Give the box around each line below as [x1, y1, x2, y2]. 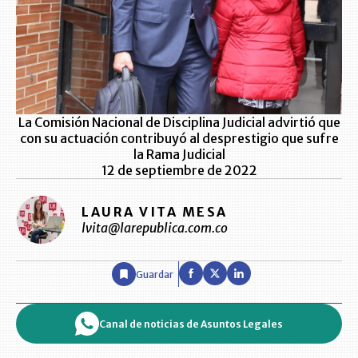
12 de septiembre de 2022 [101, 162, 257, 178]
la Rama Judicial [133, 146, 225, 162]
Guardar [136, 268, 173, 280]
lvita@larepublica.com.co [82, 219, 228, 236]
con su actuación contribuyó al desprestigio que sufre [19, 130, 339, 146]
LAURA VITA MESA [82, 203, 228, 220]
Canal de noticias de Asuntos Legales [99, 317, 283, 330]
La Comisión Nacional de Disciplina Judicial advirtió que [18, 114, 340, 130]
